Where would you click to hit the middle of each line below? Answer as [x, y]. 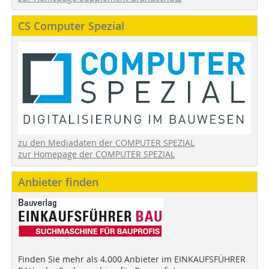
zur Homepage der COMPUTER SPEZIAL [96, 154]
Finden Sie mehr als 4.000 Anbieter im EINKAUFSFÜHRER [132, 259]
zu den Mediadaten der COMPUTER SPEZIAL [106, 143]
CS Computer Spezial [71, 26]
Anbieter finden [58, 182]
